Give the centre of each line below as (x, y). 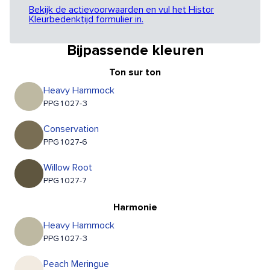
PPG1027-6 (65, 143)
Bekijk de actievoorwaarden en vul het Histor (121, 10)
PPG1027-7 (65, 181)
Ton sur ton (135, 73)
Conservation (71, 129)
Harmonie (135, 208)
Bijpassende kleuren (135, 51)
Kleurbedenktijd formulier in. (86, 20)
